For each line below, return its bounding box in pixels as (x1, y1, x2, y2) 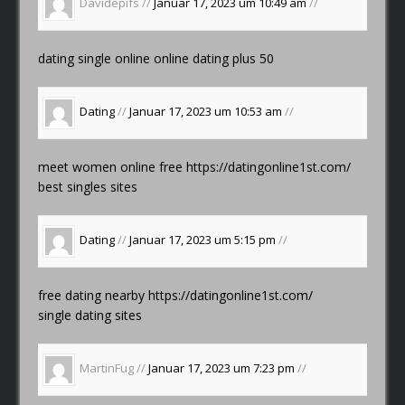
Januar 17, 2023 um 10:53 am (129, 103, 286, 120)
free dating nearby (38, 286, 149, 304)
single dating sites (38, 306, 143, 324)
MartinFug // (80, 360, 149, 377)
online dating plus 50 (154, 49, 275, 67)
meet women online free (38, 157, 187, 175)
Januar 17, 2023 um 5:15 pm (129, 231, 279, 249)
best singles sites (38, 177, 138, 195)
